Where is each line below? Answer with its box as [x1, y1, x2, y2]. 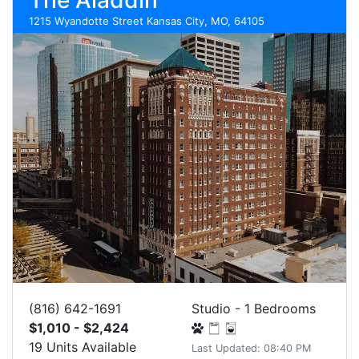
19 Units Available [29, 339, 136, 355]
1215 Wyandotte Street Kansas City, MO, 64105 [29, 14, 264, 27]
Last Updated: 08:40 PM [192, 342, 311, 354]
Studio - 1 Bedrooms [192, 301, 316, 317]
